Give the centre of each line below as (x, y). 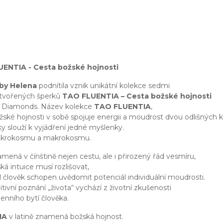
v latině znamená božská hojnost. (66, 217)
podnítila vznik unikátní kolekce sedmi (104, 86)
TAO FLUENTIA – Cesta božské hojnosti (137, 96)
